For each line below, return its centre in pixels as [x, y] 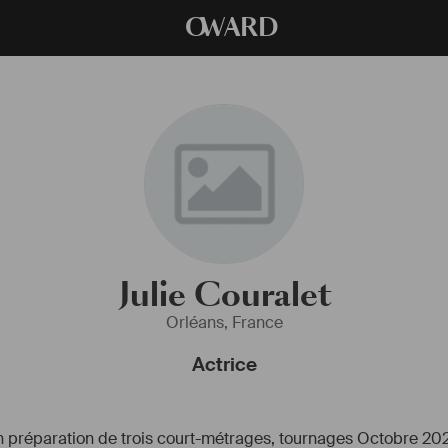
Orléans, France [224, 322]
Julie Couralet [224, 295]
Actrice [224, 364]
